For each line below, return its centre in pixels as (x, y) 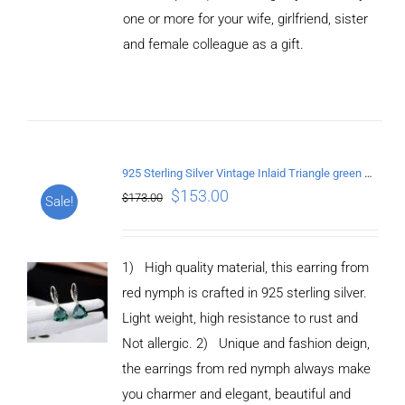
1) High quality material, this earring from (245, 267)
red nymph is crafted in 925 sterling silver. (244, 292)
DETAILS (68, 49)
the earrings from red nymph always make (246, 368)
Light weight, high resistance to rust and (240, 318)
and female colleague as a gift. (214, 44)
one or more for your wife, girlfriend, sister (246, 19)
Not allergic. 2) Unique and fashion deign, (245, 343)
